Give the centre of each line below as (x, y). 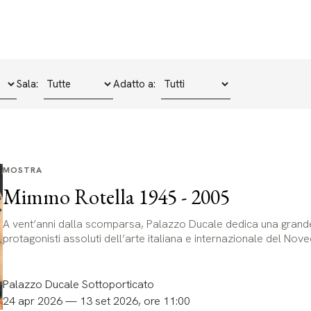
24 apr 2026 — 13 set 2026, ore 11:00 (96, 301)
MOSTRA (22, 170)
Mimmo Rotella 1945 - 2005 (116, 197)
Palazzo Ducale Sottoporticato (78, 284)
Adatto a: (134, 84)
